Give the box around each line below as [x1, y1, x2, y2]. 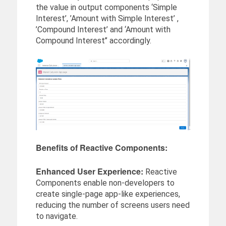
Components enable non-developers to [35, 178, 175, 188]
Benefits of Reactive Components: [35, 142, 167, 154]
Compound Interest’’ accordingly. [35, 35, 151, 45]
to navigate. [35, 211, 78, 221]
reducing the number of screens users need [35, 200, 190, 210]
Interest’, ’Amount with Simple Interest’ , [35, 13, 179, 23]
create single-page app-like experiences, [35, 189, 180, 199]
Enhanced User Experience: [35, 165, 143, 178]
